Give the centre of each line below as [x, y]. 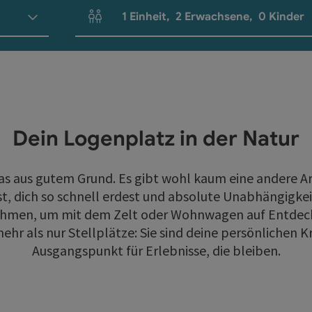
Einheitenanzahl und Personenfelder [170, 23]
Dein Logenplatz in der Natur [156, 139]
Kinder [287, 17]
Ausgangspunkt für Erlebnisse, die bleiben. [156, 250]
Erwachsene [217, 17]
